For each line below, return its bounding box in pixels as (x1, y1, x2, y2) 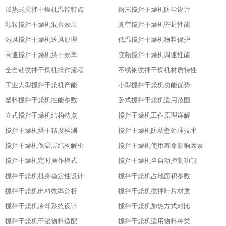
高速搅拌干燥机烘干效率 (5, 51, 77, 59)
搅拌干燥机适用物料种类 (118, 217, 190, 225)
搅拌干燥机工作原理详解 (118, 111, 190, 119)
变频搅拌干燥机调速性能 (118, 51, 190, 59)
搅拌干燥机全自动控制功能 (118, 157, 197, 164)
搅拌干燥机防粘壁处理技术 (118, 127, 197, 134)
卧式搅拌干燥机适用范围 (118, 96, 190, 104)
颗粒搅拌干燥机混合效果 (5, 21, 77, 28)
